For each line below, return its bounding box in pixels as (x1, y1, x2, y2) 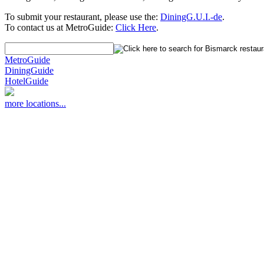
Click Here (115, 22, 156, 32)
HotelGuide (5, 75, 48, 86)
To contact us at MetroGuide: (5, 22, 115, 32)
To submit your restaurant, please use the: (5, 11, 160, 22)
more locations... (5, 98, 66, 108)
